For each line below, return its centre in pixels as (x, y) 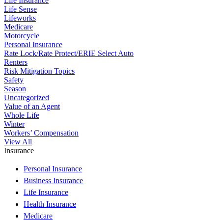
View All (18, 141)
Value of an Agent (32, 106)
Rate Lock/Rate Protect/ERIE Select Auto (69, 53)
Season (15, 88)
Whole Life (22, 115)
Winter (14, 124)
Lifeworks (20, 18)
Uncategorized (27, 97)
